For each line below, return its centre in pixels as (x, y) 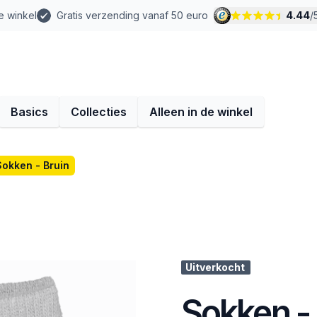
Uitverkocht (215, 267)
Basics (29, 112)
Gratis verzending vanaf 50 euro (132, 15)
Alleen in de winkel (201, 112)
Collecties (99, 112)
